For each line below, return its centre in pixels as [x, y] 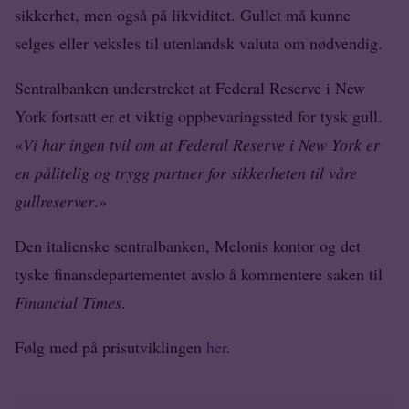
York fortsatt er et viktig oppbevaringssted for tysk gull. [199, 115]
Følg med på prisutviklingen [110, 346]
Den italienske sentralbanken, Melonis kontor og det [188, 245]
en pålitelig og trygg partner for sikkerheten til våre [186, 172]
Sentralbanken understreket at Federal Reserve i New [190, 87]
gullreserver [54, 200]
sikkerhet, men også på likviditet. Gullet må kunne [183, 14]
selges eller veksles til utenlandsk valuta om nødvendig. [199, 42]
